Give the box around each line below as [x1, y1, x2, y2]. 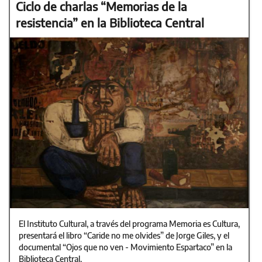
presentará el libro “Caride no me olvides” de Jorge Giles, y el [19, 230, 229, 240]
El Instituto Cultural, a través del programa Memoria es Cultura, [19, 218, 240, 229]
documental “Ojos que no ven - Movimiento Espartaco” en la [19, 242, 232, 252]
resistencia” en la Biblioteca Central [16, 15, 204, 30]
